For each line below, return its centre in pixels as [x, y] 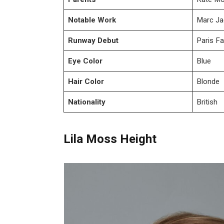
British [207, 102]
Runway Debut [93, 40]
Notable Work [92, 20]
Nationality [87, 102]
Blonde [208, 81]
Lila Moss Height [110, 139]
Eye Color [85, 61]
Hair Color [86, 81]
